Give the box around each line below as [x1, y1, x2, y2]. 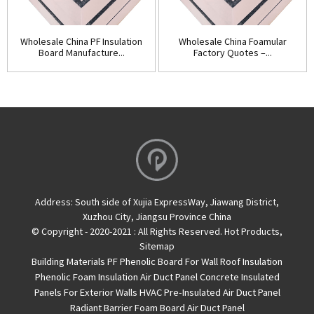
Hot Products [224, 225, 280, 238]
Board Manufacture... [38, 46, 125, 60]
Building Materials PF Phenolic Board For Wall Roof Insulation [32, 255, 282, 268]
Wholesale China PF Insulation [20, 35, 142, 48]
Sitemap [139, 240, 175, 253]
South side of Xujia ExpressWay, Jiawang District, [75, 196, 279, 209]
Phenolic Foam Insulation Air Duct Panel [34, 271, 198, 284]
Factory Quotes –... [193, 46, 272, 60]
